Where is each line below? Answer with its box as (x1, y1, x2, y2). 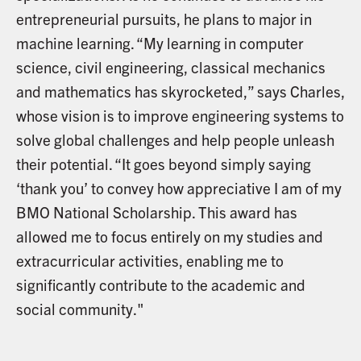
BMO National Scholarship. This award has (15, 202, 297, 222)
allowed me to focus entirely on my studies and (15, 226, 323, 247)
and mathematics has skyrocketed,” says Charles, (15, 81, 345, 102)
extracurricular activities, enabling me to (15, 251, 284, 271)
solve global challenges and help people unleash (15, 130, 334, 150)
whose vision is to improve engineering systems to (15, 106, 344, 126)
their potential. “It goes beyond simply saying (15, 154, 311, 174)
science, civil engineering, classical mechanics (15, 57, 326, 77)
